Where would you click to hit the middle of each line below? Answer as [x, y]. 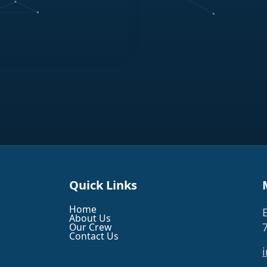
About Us [90, 218]
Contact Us [94, 236]
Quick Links [103, 185]
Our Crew [90, 227]
